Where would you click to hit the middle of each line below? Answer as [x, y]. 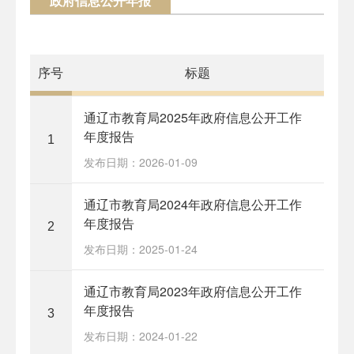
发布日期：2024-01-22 [140, 335]
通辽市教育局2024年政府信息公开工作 [192, 204]
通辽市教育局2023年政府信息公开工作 [192, 291]
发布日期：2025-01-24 [140, 249]
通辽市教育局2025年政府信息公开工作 [192, 117]
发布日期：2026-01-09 [140, 162]
